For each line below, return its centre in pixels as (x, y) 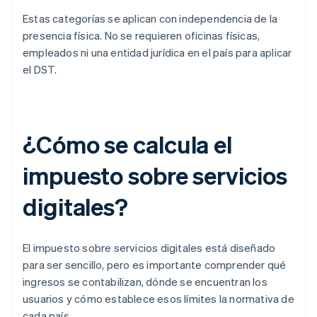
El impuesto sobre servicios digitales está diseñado (149, 248)
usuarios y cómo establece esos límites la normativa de (158, 299)
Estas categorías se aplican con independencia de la (150, 19)
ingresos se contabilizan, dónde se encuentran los (145, 282)
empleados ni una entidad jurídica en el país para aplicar (157, 53)
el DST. (40, 70)
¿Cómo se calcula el (128, 144)
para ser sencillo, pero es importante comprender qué (155, 265)
